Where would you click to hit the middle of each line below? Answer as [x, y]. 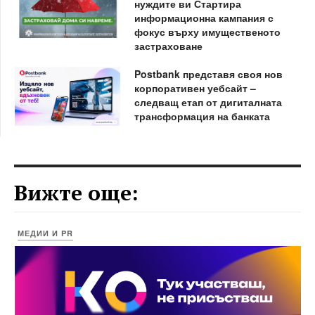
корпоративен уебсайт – [195, 88]
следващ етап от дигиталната [208, 102]
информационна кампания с [204, 17]
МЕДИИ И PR [45, 233]
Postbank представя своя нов [208, 73]
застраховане [168, 45]
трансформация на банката [202, 116]
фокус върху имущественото [207, 31]
